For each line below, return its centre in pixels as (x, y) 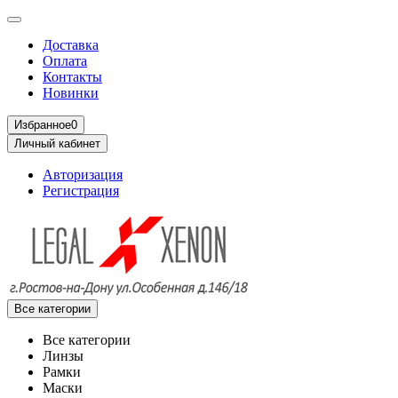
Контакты (72, 77)
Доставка (71, 45)
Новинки (71, 93)
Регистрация (81, 191)
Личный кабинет (57, 143)
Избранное (43, 125)
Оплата (65, 61)
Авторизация (83, 175)
